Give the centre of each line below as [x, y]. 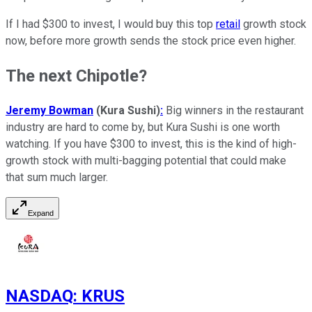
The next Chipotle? [76, 76]
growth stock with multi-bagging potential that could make [146, 160]
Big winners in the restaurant [233, 110]
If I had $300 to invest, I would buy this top [111, 24]
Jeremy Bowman [49, 110]
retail [228, 24]
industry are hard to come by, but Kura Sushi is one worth [143, 127]
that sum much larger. [57, 177]
